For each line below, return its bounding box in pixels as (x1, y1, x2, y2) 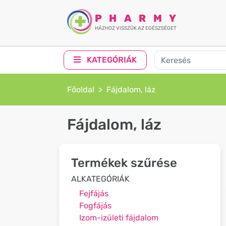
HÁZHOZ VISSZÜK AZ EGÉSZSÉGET (95, 25, 177, 31)
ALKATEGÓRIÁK (71, 174, 130, 184)
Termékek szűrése (71, 156, 177, 170)
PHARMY (95, 12, 184, 25)
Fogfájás (79, 201, 111, 210)
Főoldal (67, 85, 94, 94)
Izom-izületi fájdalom (79, 213, 158, 222)
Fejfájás (79, 189, 108, 198)
